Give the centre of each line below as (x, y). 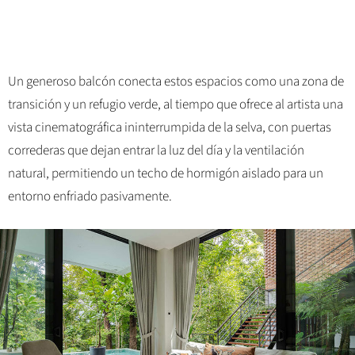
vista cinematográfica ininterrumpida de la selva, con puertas (170, 128)
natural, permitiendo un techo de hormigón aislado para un (166, 174)
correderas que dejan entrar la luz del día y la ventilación (156, 151)
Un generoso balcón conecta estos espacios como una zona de (176, 82)
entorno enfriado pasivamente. (90, 197)
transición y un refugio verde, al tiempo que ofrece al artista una (176, 105)
